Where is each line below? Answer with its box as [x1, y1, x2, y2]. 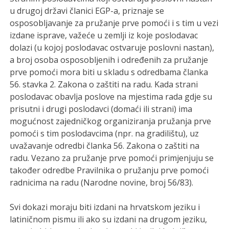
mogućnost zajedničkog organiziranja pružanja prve [10, 115, 212, 127]
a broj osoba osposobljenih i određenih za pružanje [10, 54, 209, 65]
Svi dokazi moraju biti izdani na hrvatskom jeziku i [10, 201, 200, 213]
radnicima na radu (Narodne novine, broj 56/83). [10, 176, 194, 188]
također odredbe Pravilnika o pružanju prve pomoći [10, 164, 209, 176]
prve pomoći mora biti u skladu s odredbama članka [10, 66, 209, 78]
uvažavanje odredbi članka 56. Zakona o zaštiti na [10, 140, 200, 151]
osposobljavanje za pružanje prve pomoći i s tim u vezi [10, 17, 219, 29]
